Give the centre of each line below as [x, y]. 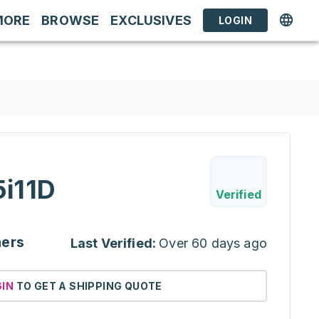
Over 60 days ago [213, 243]
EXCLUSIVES [151, 20]
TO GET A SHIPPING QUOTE [89, 286]
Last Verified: [113, 243]
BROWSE [70, 20]
